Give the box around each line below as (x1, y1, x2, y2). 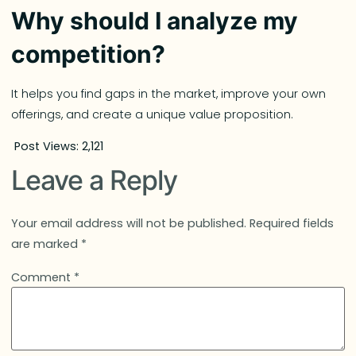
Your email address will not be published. (11, 215, 247, 232)
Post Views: (14, 138, 79, 155)
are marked (11, 236, 82, 253)
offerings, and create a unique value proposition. (11, 106, 294, 122)
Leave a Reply (11, 164, 178, 197)
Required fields (250, 215, 335, 232)
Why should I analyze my (11, 6, 299, 35)
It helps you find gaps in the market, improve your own (11, 85, 327, 102)
